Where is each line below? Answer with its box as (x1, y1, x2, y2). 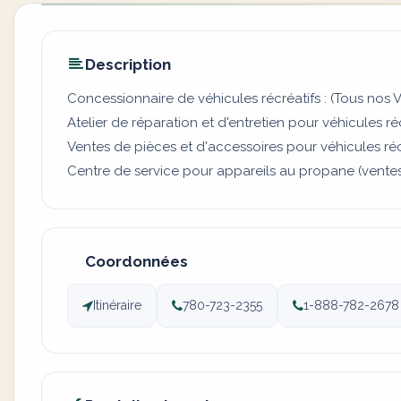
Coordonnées (85, 252, 188, 270)
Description (85, 55, 171, 73)
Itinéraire (93, 298, 141, 312)
